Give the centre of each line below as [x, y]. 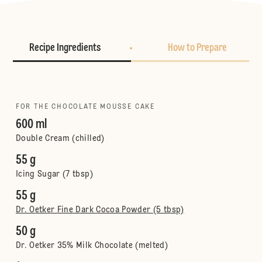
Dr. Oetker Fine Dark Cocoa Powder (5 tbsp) [100, 210]
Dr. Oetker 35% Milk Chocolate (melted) [92, 246]
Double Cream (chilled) [60, 139]
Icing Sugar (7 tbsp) [54, 174]
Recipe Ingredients [65, 48]
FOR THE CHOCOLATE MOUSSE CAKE [85, 107]
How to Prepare [197, 48]
